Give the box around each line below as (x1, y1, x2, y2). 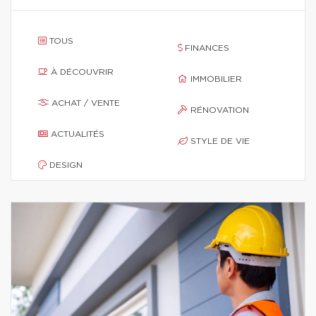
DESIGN (49, 161, 83, 169)
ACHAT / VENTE (51, 99, 120, 107)
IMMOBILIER (190, 75, 242, 83)
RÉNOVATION (190, 106, 249, 114)
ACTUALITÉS (51, 130, 104, 138)
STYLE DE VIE (190, 137, 250, 145)
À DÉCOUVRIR (51, 68, 114, 76)
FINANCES (185, 44, 229, 52)
